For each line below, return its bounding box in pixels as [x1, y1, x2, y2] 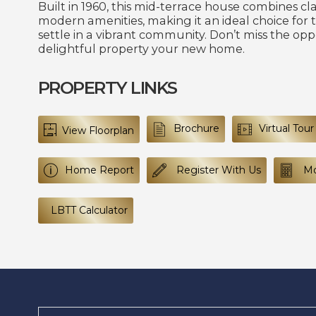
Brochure [173, 122, 219, 135]
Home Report [64, 163, 134, 176]
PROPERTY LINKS [37, 76, 177, 98]
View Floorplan [59, 123, 134, 137]
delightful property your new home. [37, 41, 245, 56]
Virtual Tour [258, 122, 314, 135]
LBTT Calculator [50, 203, 128, 217]
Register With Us [173, 163, 261, 176]
